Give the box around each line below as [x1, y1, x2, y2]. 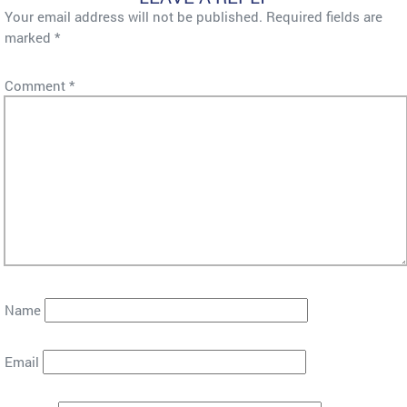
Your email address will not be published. [5, 7, 263, 25]
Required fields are [266, 7, 382, 25]
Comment [5, 76, 69, 94]
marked [5, 28, 55, 46]
